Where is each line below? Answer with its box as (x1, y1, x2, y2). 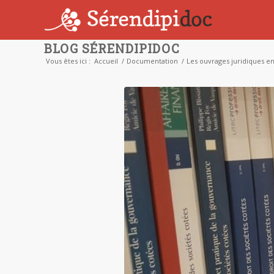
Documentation (127, 56, 178, 66)
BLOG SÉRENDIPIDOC (44, 40, 180, 56)
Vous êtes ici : (46, 56, 91, 66)
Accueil (94, 56, 118, 66)
